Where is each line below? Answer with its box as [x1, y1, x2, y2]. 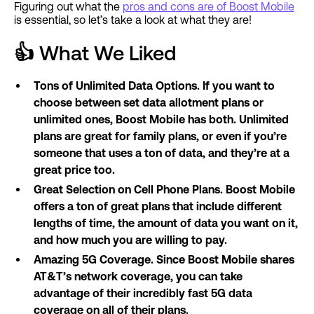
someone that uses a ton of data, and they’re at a [34, 146, 289, 160]
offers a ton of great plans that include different [34, 200, 282, 213]
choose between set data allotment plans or [34, 96, 264, 109]
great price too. [34, 163, 115, 177]
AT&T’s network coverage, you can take [34, 270, 243, 283]
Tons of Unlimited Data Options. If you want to [34, 79, 275, 93]
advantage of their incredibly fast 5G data [34, 287, 252, 300]
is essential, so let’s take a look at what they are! [14, 13, 252, 27]
